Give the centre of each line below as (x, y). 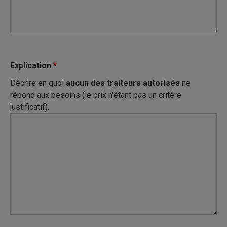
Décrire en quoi (38, 83)
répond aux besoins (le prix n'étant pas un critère (96, 95)
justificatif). (30, 107)
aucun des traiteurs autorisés (123, 83)
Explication (32, 65)
